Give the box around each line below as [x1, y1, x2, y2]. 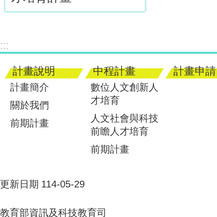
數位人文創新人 [91, 82, 158, 93]
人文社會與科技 [91, 113, 158, 124]
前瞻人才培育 [91, 126, 149, 137]
